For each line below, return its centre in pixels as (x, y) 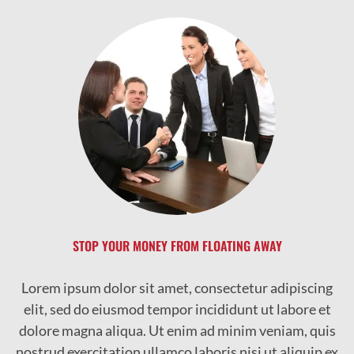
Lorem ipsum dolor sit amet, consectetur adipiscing (177, 288)
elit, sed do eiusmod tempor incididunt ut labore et (177, 309)
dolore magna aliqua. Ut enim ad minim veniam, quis (177, 331)
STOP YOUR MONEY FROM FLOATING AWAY (177, 246)
